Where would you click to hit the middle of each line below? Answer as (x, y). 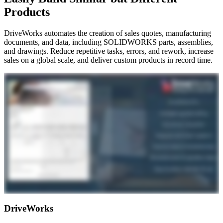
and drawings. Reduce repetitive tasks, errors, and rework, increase (109, 51)
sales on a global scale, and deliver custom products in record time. (108, 60)
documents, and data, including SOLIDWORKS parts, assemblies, (109, 42)
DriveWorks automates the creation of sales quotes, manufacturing (108, 33)
